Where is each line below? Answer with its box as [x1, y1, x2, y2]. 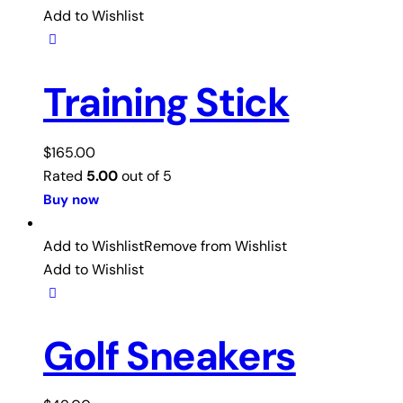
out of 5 [118, 166, 172, 185]
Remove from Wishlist [144, 236, 287, 255]
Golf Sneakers [43, 329, 296, 382]
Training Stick [43, 76, 290, 129]
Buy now [43, 190, 99, 209]
